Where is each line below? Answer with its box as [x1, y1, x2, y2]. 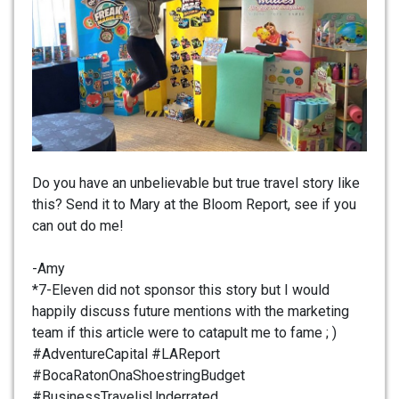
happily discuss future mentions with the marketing [32, 302, 349, 320]
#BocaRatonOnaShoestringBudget [32, 366, 245, 384]
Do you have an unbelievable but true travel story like [32, 174, 360, 191]
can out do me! [32, 216, 124, 234]
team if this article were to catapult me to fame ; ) [32, 323, 337, 341]
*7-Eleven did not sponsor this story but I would [32, 281, 330, 298]
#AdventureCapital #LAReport [32, 345, 220, 362]
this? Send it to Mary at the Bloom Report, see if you [32, 195, 356, 213]
